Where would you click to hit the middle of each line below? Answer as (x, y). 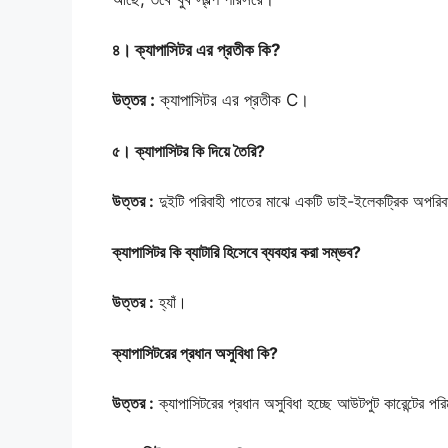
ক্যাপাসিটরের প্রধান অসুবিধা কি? (195, 352)
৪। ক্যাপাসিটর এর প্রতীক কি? (196, 49)
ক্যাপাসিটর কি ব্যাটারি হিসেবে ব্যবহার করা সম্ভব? (236, 251)
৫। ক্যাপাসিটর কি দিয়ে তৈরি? (188, 150)
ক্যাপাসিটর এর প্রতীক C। (232, 100)
